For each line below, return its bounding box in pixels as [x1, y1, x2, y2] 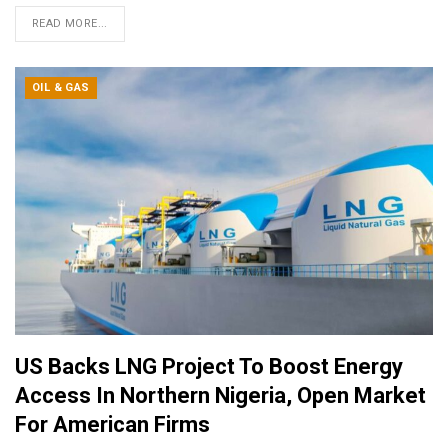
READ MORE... [32, 17, 108, 31]
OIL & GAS [32, 81, 90, 95]
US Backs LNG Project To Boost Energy [15, 353, 403, 379]
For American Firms [15, 411, 210, 437]
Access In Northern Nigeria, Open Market [15, 382, 426, 408]
